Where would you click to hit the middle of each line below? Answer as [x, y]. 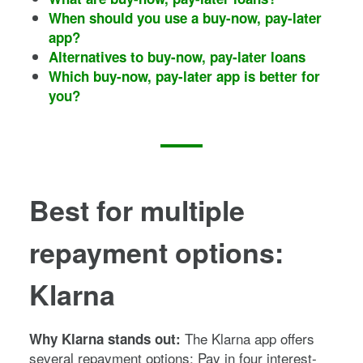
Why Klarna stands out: [105, 338]
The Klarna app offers [248, 338]
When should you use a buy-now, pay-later [185, 17]
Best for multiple [137, 209]
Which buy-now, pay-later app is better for [184, 76]
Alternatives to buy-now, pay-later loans [177, 56]
